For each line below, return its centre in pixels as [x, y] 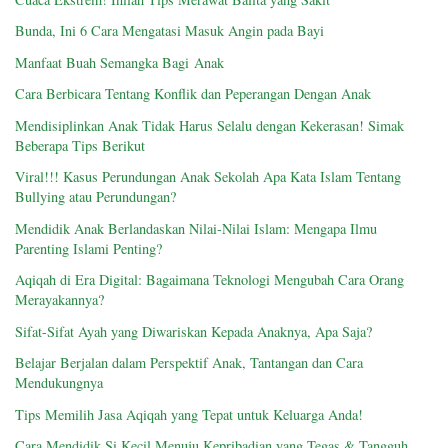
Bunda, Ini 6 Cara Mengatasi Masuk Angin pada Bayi [169, 31]
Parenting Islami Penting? [88, 248]
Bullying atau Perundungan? [95, 197]
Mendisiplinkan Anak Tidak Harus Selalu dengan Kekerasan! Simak [209, 125]
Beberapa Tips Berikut [80, 145]
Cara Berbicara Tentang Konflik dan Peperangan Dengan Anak [193, 94]
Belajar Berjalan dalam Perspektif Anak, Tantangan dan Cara [189, 363]
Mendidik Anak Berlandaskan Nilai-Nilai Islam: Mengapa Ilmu [196, 228]
